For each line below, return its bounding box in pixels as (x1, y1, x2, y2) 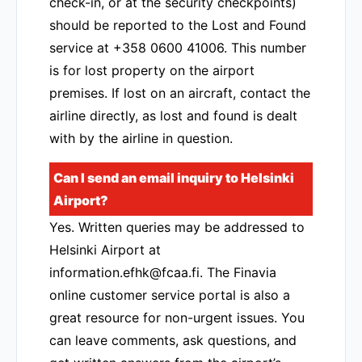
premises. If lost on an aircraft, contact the (49, 85, 310, 101)
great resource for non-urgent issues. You (49, 309, 305, 326)
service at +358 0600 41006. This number (49, 40, 306, 56)
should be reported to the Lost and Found (49, 17, 306, 33)
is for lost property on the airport (49, 62, 255, 78)
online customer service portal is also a (49, 287, 290, 303)
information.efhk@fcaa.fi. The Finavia (49, 264, 276, 280)
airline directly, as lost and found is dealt (49, 107, 297, 124)
